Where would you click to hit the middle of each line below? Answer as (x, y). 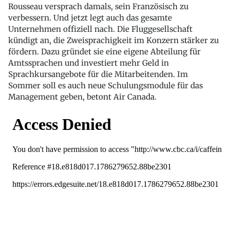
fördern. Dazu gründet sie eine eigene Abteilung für (104, 51)
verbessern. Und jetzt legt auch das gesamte (90, 17)
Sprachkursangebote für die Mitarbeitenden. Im (98, 74)
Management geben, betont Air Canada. (82, 97)
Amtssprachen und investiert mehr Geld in (89, 63)
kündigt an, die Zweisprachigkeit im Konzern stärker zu (113, 40)
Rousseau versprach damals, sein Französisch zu (98, 6)
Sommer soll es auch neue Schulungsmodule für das (106, 85)
